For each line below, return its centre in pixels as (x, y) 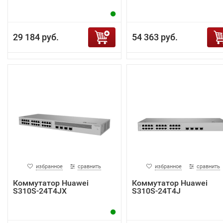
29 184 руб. (36, 37)
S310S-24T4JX (40, 191)
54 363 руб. (155, 37)
